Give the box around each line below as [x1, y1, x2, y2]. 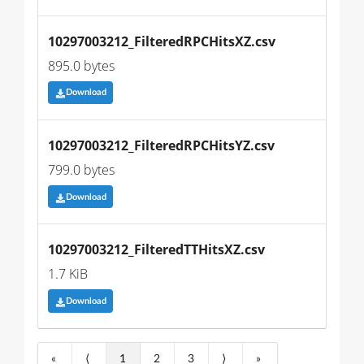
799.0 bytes [48, 161, 115, 180]
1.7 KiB [48, 265, 88, 284]
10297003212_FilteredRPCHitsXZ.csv [48, 32, 275, 50]
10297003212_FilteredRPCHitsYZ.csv [48, 136, 275, 155]
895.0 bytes [48, 56, 115, 75]
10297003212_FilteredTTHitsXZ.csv [48, 240, 265, 259]
